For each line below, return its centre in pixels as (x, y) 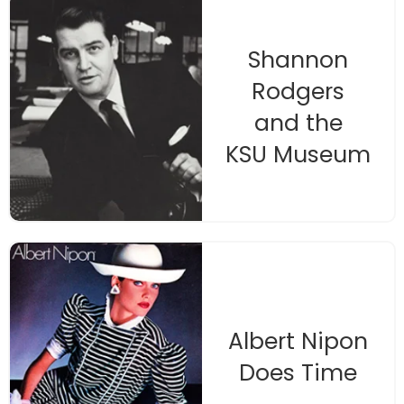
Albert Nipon (298, 341)
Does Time (298, 372)
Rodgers (298, 91)
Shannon (298, 60)
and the (298, 123)
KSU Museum (298, 154)
